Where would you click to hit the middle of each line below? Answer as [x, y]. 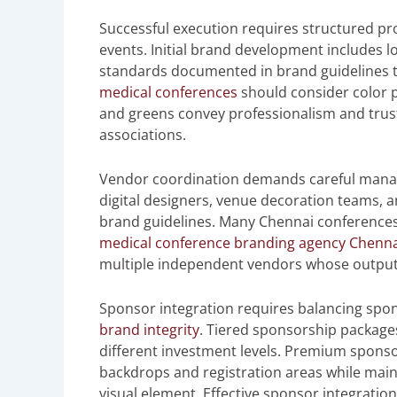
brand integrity [149, 329]
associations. [143, 135]
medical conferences [168, 93]
